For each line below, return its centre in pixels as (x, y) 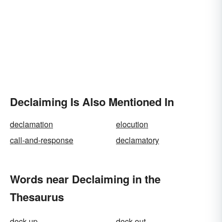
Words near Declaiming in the (85, 179)
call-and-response (42, 140)
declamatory (138, 140)
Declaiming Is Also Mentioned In (92, 102)
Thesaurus (37, 197)
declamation (31, 124)
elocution (132, 124)
